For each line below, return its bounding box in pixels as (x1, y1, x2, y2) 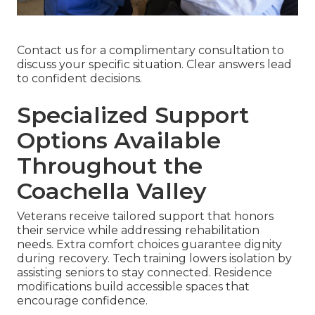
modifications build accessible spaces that (17, 279, 250, 293)
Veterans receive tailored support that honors (17, 209, 274, 223)
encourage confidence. (17, 293, 148, 307)
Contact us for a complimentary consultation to (17, 43, 284, 57)
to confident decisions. (17, 71, 142, 85)
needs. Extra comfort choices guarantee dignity (17, 237, 282, 251)
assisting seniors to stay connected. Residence (17, 265, 272, 279)
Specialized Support (17, 101, 249, 129)
